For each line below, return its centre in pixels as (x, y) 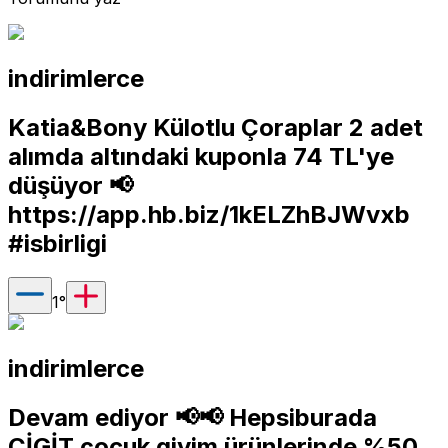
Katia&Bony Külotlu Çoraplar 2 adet (215, 127)
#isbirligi (57, 243)
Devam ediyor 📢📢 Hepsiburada (192, 418)
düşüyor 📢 (70, 185)
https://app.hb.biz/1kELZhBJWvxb (209, 214)
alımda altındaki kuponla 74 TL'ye (201, 156)
